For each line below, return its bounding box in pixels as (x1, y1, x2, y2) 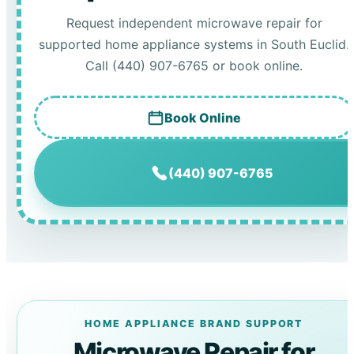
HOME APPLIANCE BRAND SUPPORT (84, 317, 303, 330)
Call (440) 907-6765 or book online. (85, 58, 303, 74)
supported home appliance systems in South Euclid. (39, 36, 350, 53)
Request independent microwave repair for (66, 15, 322, 32)
